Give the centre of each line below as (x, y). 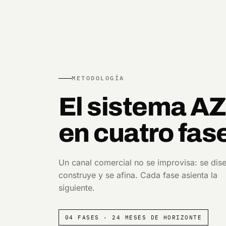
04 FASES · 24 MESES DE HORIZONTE (134, 217)
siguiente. (77, 188)
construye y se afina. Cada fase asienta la (138, 175)
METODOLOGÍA (98, 78)
